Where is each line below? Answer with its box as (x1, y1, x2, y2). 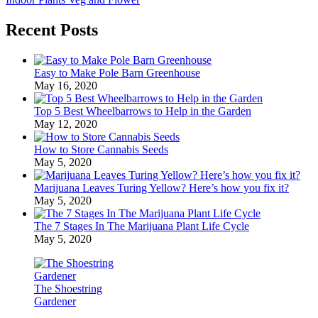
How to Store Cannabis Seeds (34, 143, 168, 155)
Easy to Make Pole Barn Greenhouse (34, 66, 200, 79)
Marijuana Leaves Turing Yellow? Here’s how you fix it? (34, 181, 289, 194)
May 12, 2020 (34, 117, 97, 130)
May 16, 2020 (34, 79, 97, 92)
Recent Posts (6, 20, 98, 39)
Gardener (34, 295, 76, 307)
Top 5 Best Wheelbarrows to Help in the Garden (34, 104, 251, 117)
